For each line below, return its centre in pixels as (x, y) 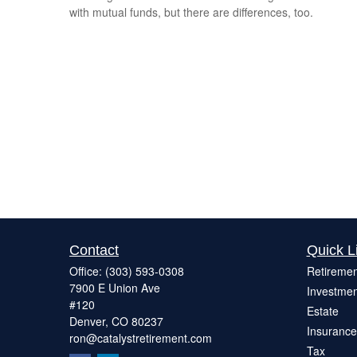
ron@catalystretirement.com (141, 338)
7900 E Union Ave (115, 288)
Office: (87, 271)
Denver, (89, 321)
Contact (94, 250)
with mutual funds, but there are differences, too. (191, 12)
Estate (322, 311)
